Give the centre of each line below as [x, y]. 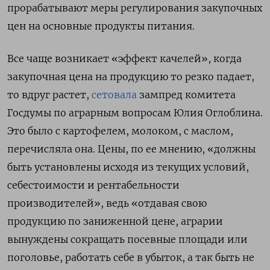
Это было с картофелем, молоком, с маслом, [120, 130]
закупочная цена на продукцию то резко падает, [131, 76]
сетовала [114, 94]
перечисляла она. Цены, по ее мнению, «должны [131, 149]
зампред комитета [186, 94]
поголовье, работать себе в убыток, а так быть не [131, 257]
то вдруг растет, [49, 94]
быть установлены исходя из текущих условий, [128, 167]
